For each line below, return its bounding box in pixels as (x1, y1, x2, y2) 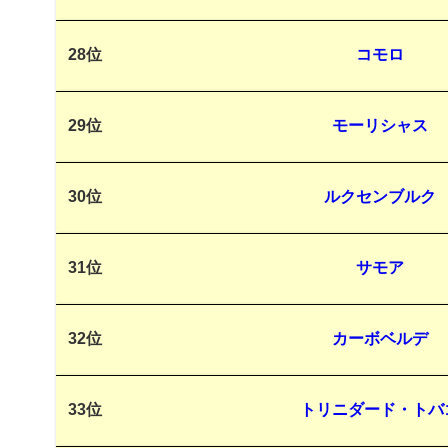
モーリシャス (331, 117, 428, 135)
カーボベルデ (331, 330, 428, 348)
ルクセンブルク (323, 188, 436, 206)
